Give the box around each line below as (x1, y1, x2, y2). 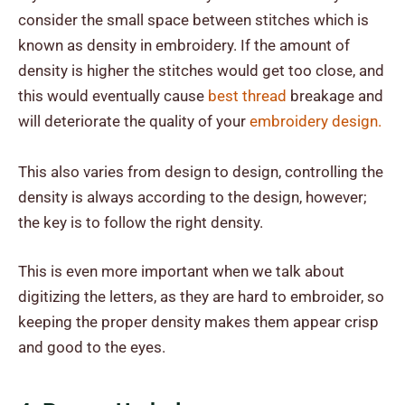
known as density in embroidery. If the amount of (18, 36, 350, 55)
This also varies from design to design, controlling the (18, 163, 383, 182)
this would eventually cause (18, 87, 208, 106)
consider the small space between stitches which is (18, 11, 369, 30)
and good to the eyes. (18, 337, 165, 356)
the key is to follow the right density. (18, 213, 263, 232)
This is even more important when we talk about (18, 261, 344, 280)
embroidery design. (250, 112, 381, 131)
